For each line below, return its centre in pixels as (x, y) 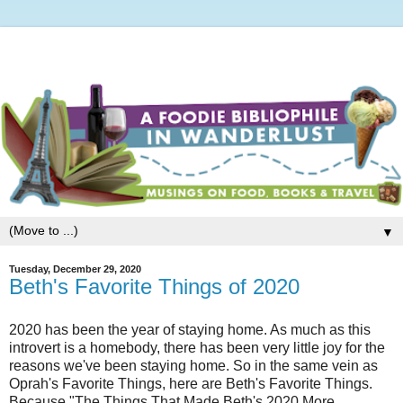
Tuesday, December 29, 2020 (75, 269)
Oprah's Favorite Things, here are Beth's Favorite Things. (191, 383)
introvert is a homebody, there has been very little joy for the (197, 347)
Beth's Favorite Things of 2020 (154, 287)
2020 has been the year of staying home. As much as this (190, 329)
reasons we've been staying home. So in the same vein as (193, 365)
